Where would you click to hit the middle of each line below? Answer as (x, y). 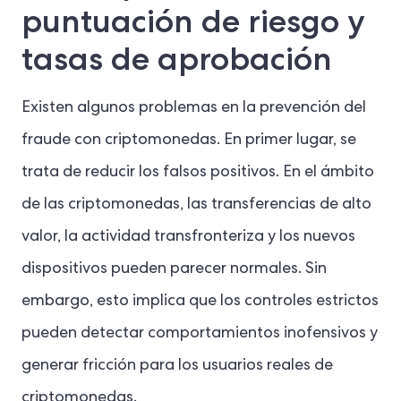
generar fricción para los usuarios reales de (177, 367)
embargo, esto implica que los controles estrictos (200, 302)
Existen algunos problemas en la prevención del (194, 109)
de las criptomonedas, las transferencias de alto (196, 205)
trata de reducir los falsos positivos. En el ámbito (198, 173)
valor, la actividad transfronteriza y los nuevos (188, 238)
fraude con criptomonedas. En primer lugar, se (189, 141)
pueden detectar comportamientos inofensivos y (200, 334)
